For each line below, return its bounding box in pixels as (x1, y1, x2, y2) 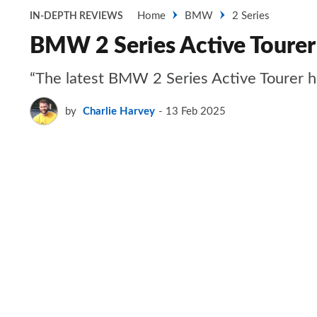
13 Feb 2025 (166, 105, 226, 117)
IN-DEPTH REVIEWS (30, 11, 123, 21)
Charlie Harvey (83, 105, 155, 117)
